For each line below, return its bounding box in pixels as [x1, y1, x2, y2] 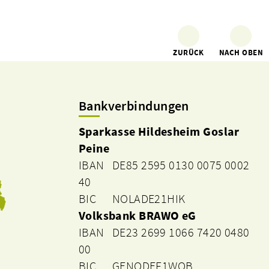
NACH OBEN [219, 47, 263, 58]
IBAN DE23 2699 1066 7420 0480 [78, 225, 250, 241]
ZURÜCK [173, 47, 204, 58]
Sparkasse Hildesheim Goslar [78, 124, 240, 140]
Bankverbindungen [78, 97, 189, 115]
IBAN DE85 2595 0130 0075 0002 [78, 157, 250, 174]
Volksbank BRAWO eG [78, 208, 196, 224]
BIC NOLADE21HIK [78, 191, 186, 207]
